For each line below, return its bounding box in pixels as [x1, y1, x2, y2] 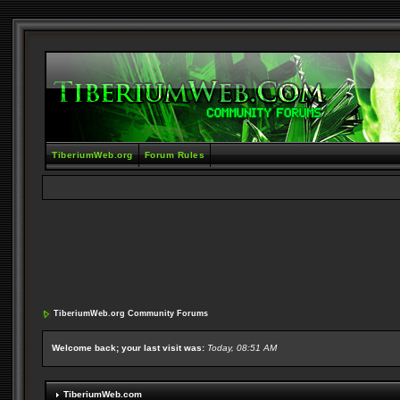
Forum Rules [144, 150, 205, 160]
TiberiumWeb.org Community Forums [54, 309, 209, 318]
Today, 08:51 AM [207, 343, 278, 353]
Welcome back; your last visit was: [52, 343, 208, 353]
